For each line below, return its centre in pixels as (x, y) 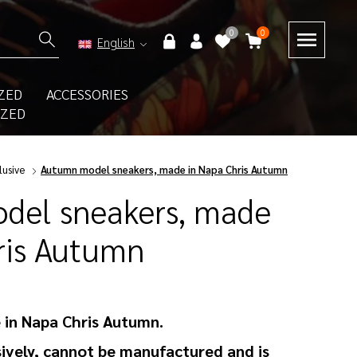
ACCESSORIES (87, 94)
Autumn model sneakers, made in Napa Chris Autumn (164, 169)
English (116, 42)
